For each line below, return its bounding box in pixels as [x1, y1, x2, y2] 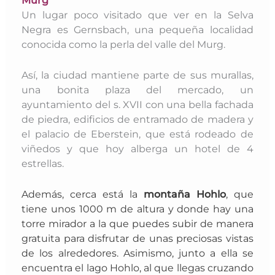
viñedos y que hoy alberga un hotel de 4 [21, 142, 254, 155]
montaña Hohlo [143, 188, 226, 201]
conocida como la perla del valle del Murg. [21, 37, 228, 50]
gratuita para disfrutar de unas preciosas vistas [21, 232, 254, 245]
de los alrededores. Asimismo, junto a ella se [21, 247, 254, 260]
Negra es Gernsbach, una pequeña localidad [21, 23, 254, 36]
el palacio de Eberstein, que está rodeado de [21, 128, 254, 141]
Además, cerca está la [21, 188, 144, 201]
